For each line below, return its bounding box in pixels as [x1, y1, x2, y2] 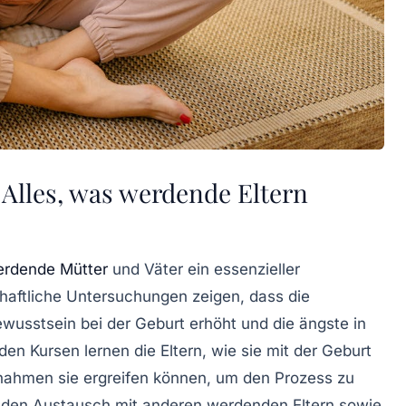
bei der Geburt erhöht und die [76, 314, 299, 333]
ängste [299, 314, 349, 333]
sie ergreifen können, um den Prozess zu [53, 369, 354, 388]
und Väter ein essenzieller [108, 260, 300, 279]
